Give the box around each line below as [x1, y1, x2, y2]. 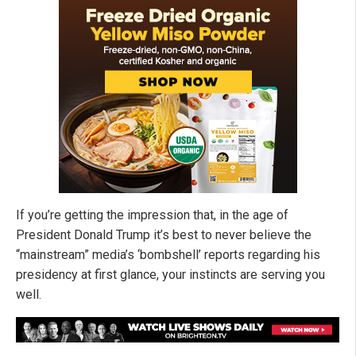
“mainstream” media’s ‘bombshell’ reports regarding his [16, 247, 320, 263]
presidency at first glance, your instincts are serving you [16, 267, 325, 283]
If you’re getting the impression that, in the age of [16, 207, 288, 223]
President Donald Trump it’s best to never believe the [16, 227, 311, 243]
